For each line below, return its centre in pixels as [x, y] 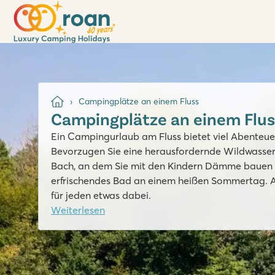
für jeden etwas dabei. [101, 195]
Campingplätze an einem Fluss [138, 102]
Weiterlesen [78, 210]
